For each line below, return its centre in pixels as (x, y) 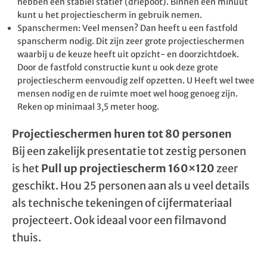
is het (27, 168)
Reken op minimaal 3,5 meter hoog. (88, 107)
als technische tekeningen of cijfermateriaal (122, 203)
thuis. (27, 237)
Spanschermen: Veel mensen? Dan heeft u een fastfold (128, 28)
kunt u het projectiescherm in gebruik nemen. (110, 15)
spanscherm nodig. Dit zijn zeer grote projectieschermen (131, 41)
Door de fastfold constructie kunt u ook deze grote (118, 67)
